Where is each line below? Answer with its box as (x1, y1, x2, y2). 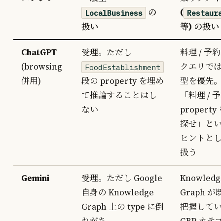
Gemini (21, 172, 50, 184)
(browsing (21, 61, 63, 73)
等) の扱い (180, 21, 220, 32)
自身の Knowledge (81, 186, 154, 199)
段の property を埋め (81, 75, 164, 87)
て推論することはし (81, 89, 157, 102)
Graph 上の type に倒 (81, 201, 164, 213)
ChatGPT (21, 46, 57, 59)
